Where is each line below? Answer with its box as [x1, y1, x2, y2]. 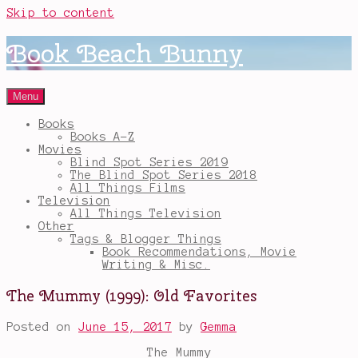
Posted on [6, 320, 78, 334]
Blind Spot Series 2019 [70, 155, 229, 169]
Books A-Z [70, 129, 135, 143]
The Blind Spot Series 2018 [70, 168, 257, 181]
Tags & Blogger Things [70, 232, 221, 245]
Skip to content [6, 6, 114, 19]
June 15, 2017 [78, 320, 172, 334]
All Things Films [70, 181, 185, 194]
